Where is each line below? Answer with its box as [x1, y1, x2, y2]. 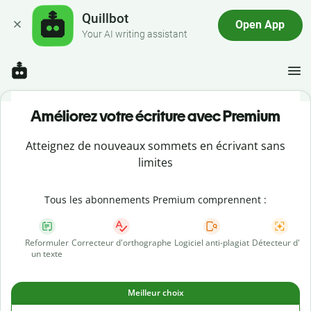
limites [138, 155, 173, 170]
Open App [235, 19, 285, 32]
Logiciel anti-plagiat [174, 237, 249, 249]
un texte [31, 248, 62, 260]
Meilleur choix [127, 287, 184, 299]
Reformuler [25, 237, 69, 249]
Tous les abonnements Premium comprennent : [44, 193, 267, 206]
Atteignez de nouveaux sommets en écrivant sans [26, 138, 285, 153]
